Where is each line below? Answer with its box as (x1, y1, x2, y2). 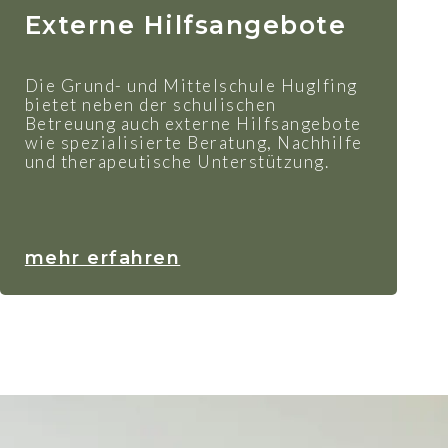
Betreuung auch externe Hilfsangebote (24, 112, 362, 134)
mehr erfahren (24, 246, 181, 269)
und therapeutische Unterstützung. (24, 150, 330, 172)
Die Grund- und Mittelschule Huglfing (24, 74, 358, 96)
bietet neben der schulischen (24, 93, 277, 115)
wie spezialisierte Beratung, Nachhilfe (24, 131, 363, 153)
